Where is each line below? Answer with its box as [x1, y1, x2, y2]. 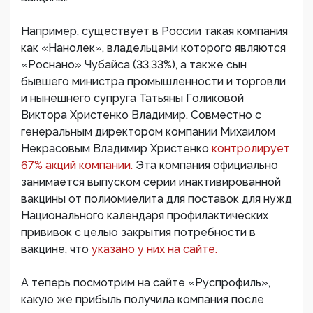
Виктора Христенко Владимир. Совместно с [21, 108, 261, 122]
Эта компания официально [136, 159, 278, 173]
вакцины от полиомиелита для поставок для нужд [21, 192, 292, 206]
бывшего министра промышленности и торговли [21, 75, 286, 89]
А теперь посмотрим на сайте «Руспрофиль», [21, 276, 270, 290]
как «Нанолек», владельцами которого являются [21, 41, 286, 55]
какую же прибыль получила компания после [21, 293, 264, 307]
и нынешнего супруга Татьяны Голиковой [21, 92, 244, 105]
